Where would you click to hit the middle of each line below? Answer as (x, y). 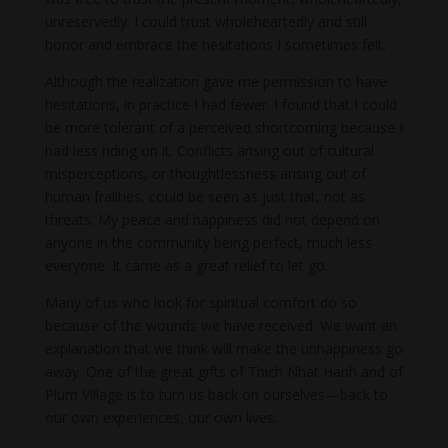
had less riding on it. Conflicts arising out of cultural (209, 150)
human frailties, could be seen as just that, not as (204, 196)
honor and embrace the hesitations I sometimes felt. (215, 44)
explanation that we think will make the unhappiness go (223, 348)
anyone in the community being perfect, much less (208, 242)
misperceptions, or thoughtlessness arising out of (205, 173)
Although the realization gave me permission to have (215, 81)
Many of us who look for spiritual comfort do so (200, 302)
